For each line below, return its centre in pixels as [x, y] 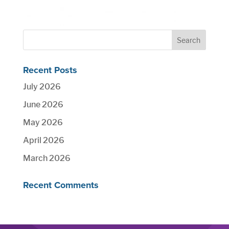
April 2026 [43, 140]
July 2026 [42, 87]
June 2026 [43, 105]
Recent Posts [50, 70]
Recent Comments [61, 185]
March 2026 [47, 158]
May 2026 [43, 122]
